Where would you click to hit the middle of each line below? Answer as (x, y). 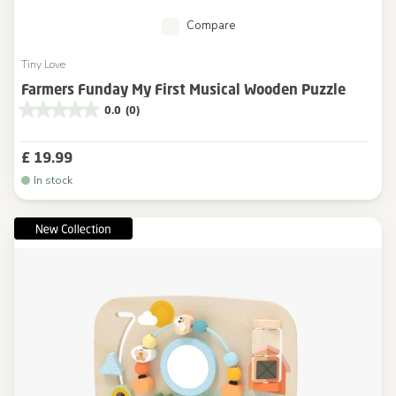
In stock (53, 181)
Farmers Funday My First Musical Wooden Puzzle (183, 90)
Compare (210, 26)
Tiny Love (43, 65)
